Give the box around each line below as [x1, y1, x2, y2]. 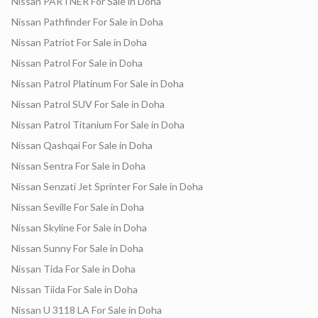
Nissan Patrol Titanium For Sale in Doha [11, 119, 185, 131]
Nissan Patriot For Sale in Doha [11, 36, 147, 48]
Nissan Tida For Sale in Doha [11, 263, 136, 275]
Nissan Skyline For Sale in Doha [11, 221, 147, 234]
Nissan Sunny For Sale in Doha [11, 242, 143, 254]
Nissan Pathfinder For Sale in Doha [11, 16, 163, 28]
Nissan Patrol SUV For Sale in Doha [11, 98, 165, 110]
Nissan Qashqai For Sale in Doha [11, 139, 153, 151]
